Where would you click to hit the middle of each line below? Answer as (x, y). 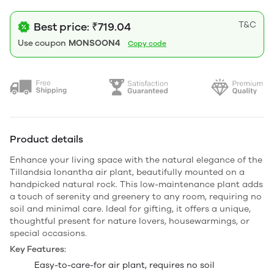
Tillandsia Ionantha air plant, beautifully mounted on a (127, 172)
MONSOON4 (94, 43)
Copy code (147, 43)
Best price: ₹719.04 (82, 27)
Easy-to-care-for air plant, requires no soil (124, 265)
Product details (46, 139)
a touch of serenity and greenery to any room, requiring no (136, 196)
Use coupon (42, 43)
